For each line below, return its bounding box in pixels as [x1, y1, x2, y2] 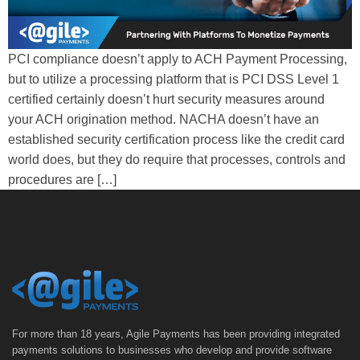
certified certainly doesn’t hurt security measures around [8, 92, 325, 107]
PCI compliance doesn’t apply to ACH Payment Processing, [8, 52, 347, 67]
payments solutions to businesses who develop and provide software [12, 343, 332, 356]
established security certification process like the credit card [8, 133, 345, 147]
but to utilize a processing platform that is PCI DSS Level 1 [8, 72, 339, 87]
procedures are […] [8, 173, 117, 187]
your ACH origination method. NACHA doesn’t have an [8, 112, 319, 127]
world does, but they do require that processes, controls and [8, 153, 346, 167]
